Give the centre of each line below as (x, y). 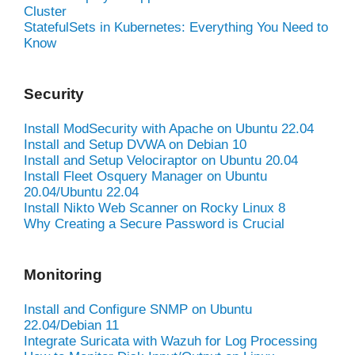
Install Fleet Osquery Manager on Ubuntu (145, 176)
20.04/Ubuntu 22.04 (81, 192)
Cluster (45, 11)
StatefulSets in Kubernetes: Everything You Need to (176, 27)
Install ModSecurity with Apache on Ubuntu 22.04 (169, 128)
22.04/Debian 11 (71, 325)
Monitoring (63, 274)
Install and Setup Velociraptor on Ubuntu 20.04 (161, 160)
